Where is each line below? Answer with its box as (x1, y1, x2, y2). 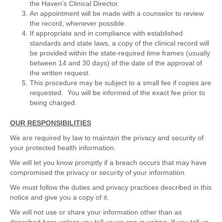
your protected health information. (10, 144, 116, 152)
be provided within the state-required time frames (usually (30, 49, 210, 57)
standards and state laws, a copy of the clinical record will (30, 39, 209, 48)
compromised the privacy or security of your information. (10, 168, 186, 177)
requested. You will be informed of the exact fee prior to (30, 89, 205, 97)
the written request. (30, 69, 90, 77)
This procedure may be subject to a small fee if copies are (30, 79, 211, 87)
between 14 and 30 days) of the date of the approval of (30, 59, 202, 67)
